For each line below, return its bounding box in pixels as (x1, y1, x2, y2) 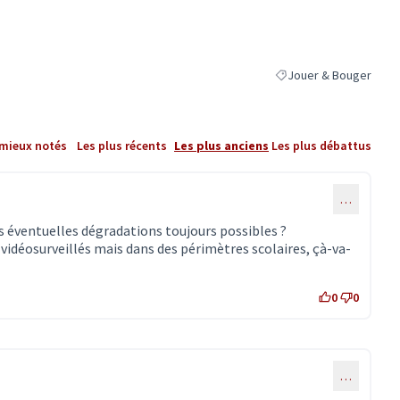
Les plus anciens (174, 137, 269, 154)
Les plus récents (76, 137, 167, 154)
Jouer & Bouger (287, 67, 371, 83)
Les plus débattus (271, 137, 371, 154)
